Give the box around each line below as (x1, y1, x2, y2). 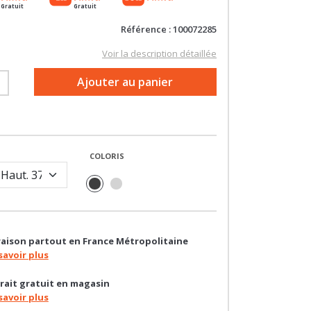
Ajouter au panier (77, 45, 174, 61)
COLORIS (89, 122, 124, 133)
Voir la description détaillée (101, 18, 217, 31)
